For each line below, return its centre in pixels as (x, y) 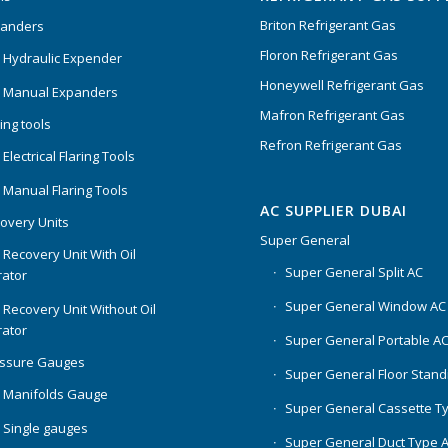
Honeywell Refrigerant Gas (342, 84)
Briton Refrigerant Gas (328, 24)
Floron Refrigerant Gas (329, 54)
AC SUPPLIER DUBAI (334, 210)
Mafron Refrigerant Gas (333, 114)
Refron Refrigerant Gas (331, 144)
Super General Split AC (354, 271)
